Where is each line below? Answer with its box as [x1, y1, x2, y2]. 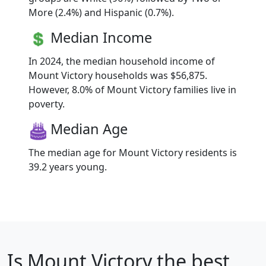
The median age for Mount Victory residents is [28, 146, 237, 160]
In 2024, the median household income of [28, 55, 215, 68]
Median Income [50, 27, 152, 47]
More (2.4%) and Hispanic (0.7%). [28, 5, 174, 19]
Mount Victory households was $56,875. [28, 69, 207, 83]
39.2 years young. [28, 160, 107, 174]
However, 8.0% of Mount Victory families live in [28, 83, 236, 97]
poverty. [28, 97, 65, 111]
